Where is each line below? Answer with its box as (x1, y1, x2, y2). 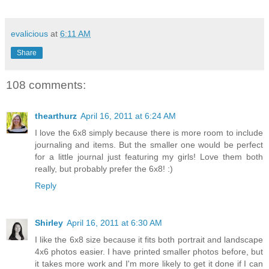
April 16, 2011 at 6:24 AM (80, 111, 176, 121)
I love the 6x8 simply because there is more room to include (35, 128, 263, 138)
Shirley (35, 217, 63, 228)
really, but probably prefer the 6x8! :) (35, 164, 173, 174)
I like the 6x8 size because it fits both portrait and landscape (35, 234, 263, 244)
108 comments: (6, 78, 86, 91)
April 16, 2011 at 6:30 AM (67, 217, 162, 228)
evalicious (11, 28, 48, 38)
